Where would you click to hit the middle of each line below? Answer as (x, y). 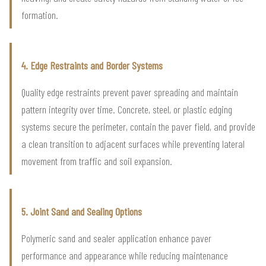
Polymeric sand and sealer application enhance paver (116, 238)
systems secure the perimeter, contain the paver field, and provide (138, 127)
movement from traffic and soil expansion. (97, 161)
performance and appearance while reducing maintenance (125, 256)
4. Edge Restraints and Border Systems (92, 66)
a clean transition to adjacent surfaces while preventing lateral (133, 144)
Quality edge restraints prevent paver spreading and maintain (130, 92)
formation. (40, 15)
